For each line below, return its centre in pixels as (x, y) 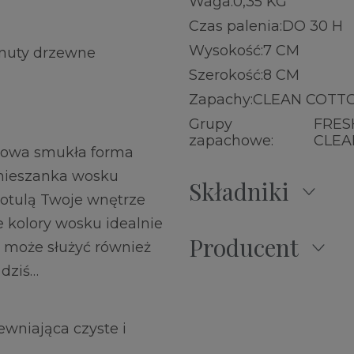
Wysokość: (226, 51)
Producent (244, 248)
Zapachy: (221, 100)
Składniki (239, 192)
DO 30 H (313, 26)
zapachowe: (231, 141)
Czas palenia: (235, 26)
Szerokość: (226, 75)
